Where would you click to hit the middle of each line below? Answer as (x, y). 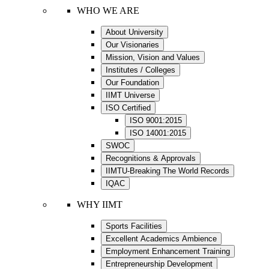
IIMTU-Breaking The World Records (168, 171)
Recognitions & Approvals (151, 158)
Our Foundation (132, 83)
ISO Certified (128, 108)
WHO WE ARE (108, 11)
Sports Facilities (134, 226)
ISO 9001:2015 (156, 120)
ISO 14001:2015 (158, 133)
